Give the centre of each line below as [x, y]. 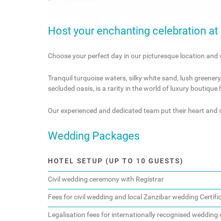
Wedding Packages [94, 136]
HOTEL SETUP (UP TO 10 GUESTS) [116, 161]
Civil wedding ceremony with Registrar [106, 180]
